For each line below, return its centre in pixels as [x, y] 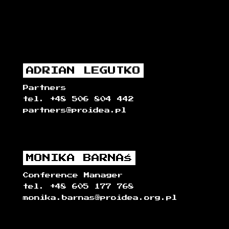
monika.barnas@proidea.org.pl [100, 198]
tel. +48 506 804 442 [78, 99]
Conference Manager [73, 175]
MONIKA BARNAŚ [79, 158]
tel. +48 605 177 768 [78, 187]
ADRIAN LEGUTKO [83, 71]
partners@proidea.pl [75, 110]
